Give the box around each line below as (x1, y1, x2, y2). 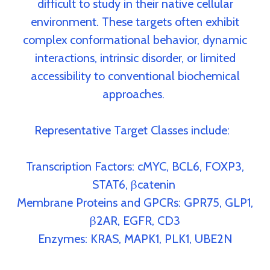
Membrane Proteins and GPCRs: (17, 195, 184, 210)
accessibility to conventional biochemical (30, 69, 240, 83)
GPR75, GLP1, (184, 195, 253, 210)
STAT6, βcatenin (92, 177, 178, 192)
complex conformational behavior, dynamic (23, 33, 247, 47)
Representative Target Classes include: (34, 123, 236, 137)
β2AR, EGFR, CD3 (90, 213, 180, 228)
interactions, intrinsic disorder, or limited (34, 51, 236, 65)
